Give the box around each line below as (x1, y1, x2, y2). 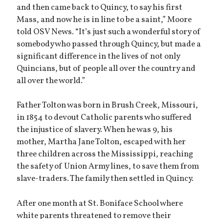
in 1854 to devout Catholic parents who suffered (17, 112, 192, 124)
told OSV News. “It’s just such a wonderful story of (17, 26, 201, 38)
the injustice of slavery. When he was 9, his (17, 124, 173, 136)
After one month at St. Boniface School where (17, 197, 183, 210)
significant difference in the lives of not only (17, 50, 180, 63)
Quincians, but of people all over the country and (17, 63, 196, 75)
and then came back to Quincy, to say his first (17, 1, 183, 14)
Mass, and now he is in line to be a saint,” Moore (17, 14, 192, 26)
